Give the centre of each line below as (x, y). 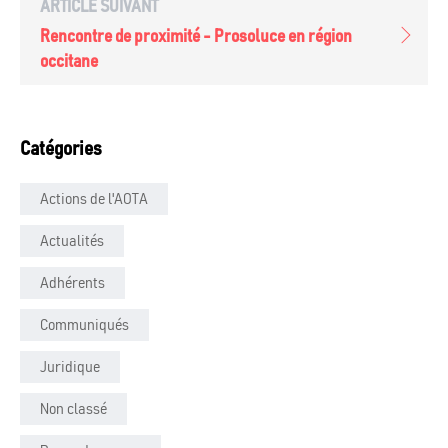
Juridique (70, 367)
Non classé (73, 409)
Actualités (72, 241)
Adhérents (72, 283)
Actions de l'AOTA (94, 199)
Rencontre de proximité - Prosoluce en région (196, 37)
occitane (69, 62)
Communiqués (84, 325)
